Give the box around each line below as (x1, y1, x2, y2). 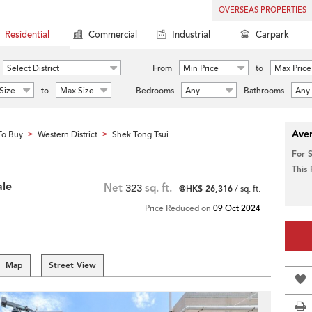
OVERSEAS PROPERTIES (219, 5, 306, 15)
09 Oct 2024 (213, 203, 260, 214)
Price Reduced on (145, 203, 213, 214)
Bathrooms (244, 85, 284, 96)
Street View (49, 260, 96, 271)
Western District (38, 129, 97, 140)
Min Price (183, 63, 219, 74)
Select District (7, 63, 59, 74)
